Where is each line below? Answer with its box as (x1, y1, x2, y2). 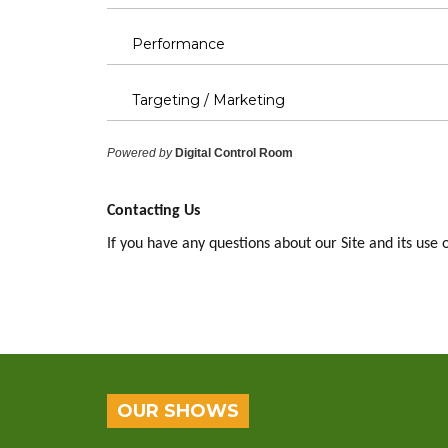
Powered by (107, 146, 172, 160)
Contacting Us (107, 203, 200, 219)
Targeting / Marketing (132, 91, 285, 109)
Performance (132, 35, 225, 53)
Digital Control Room (175, 146, 293, 160)
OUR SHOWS (117, 400, 239, 422)
